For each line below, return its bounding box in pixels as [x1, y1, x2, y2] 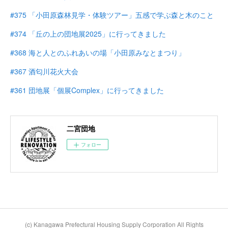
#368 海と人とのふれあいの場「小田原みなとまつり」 [10, 47, 185, 58]
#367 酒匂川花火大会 [10, 66, 78, 76]
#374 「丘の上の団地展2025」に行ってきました [10, 28, 166, 39]
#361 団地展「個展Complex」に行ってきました [10, 85, 164, 95]
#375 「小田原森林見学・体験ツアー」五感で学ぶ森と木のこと [10, 10, 214, 20]
